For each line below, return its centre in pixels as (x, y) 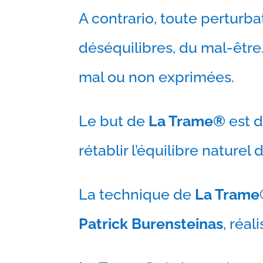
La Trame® (189, 121)
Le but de (114, 121)
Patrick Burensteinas (151, 224)
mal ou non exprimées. (157, 77)
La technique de (137, 195)
